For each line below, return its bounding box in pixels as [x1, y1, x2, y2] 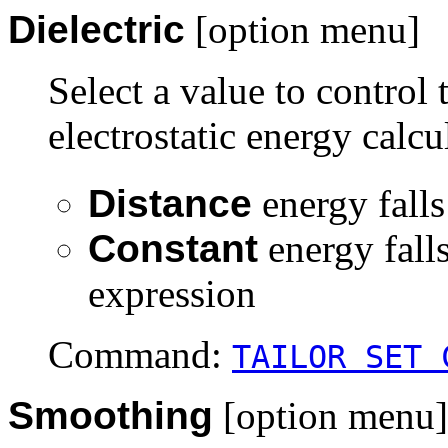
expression [88, 272, 256, 316]
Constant [88, 227, 258, 271]
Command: [48, 333, 232, 377]
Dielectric [8, 8, 185, 52]
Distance [88, 182, 252, 226]
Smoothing [8, 394, 213, 438]
